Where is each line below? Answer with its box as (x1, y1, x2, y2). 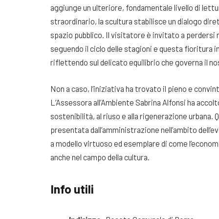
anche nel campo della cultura (50, 152, 148, 162)
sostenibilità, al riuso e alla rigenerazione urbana (50, 110, 211, 121)
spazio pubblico (50, 30, 102, 40)
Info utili (50, 181, 94, 197)
